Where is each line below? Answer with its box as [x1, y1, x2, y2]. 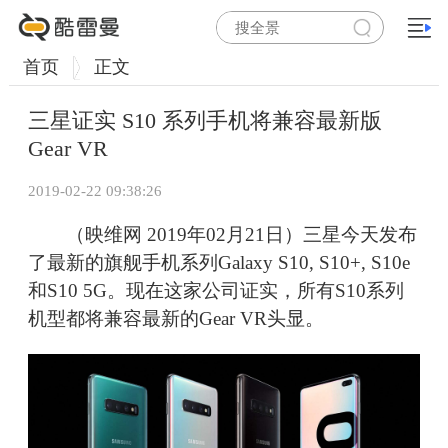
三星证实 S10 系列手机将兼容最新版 [28, 108, 382, 134]
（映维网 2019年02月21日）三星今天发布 [28, 224, 417, 246]
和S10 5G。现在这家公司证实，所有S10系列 [28, 280, 404, 302]
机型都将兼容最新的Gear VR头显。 [28, 308, 324, 330]
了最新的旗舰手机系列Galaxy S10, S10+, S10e [28, 252, 410, 274]
